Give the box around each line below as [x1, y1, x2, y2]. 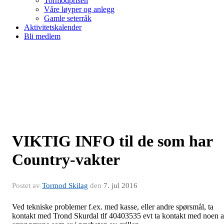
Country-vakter [12, 150, 120, 168]
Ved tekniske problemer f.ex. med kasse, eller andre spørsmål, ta [12, 202, 213, 211]
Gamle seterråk [44, 13, 91, 22]
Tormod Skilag [42, 181, 88, 189]
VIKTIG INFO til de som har [12, 131, 212, 150]
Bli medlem [24, 31, 60, 40]
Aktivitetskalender [24, 22, 81, 31]
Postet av [12, 181, 42, 189]
